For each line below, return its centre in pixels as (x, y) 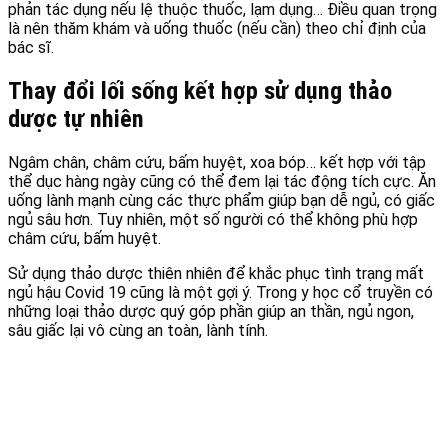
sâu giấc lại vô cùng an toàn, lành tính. (138, 331)
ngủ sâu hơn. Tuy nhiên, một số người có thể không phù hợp (213, 220)
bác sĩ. (31, 48)
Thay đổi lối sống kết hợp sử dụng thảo (200, 91)
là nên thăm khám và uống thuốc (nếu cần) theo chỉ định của (217, 29)
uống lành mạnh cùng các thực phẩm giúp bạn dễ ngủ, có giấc (221, 201)
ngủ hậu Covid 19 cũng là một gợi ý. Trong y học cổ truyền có (220, 293)
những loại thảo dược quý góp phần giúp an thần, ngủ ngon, (211, 312)
